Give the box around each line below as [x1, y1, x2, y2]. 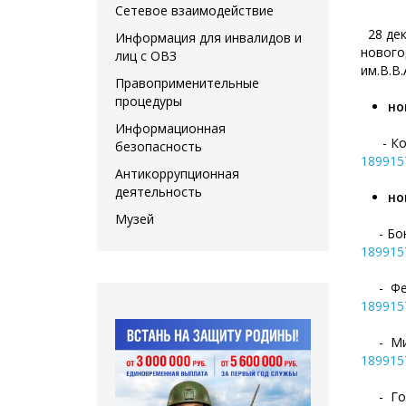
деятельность [115, 182, 202, 200]
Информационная [115, 119, 226, 137]
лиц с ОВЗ [115, 46, 177, 64]
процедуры [115, 92, 182, 110]
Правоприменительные [115, 73, 259, 92]
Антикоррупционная [115, 164, 239, 182]
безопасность [115, 137, 202, 155]
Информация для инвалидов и [115, 28, 302, 46]
